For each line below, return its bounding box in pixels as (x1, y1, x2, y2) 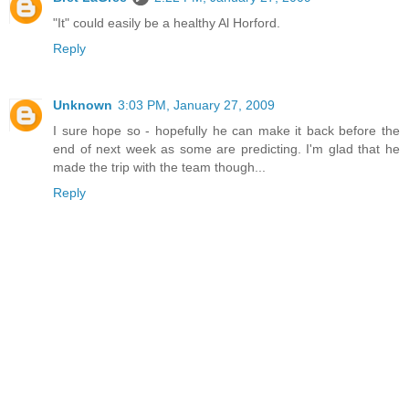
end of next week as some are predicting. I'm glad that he (53, 141, 400, 156)
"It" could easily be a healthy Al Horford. (53, 15, 280, 30)
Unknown (53, 97, 112, 112)
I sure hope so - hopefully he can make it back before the (53, 122, 400, 138)
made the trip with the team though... (53, 159, 266, 174)
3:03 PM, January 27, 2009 (118, 97, 275, 112)
